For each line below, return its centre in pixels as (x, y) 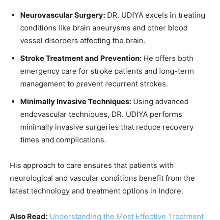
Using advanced (160, 101)
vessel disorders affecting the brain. (83, 40)
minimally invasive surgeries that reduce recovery (107, 127)
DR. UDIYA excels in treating (155, 15)
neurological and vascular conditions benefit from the (102, 178)
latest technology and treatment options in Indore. (96, 191)
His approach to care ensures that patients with (92, 165)
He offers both (167, 58)
